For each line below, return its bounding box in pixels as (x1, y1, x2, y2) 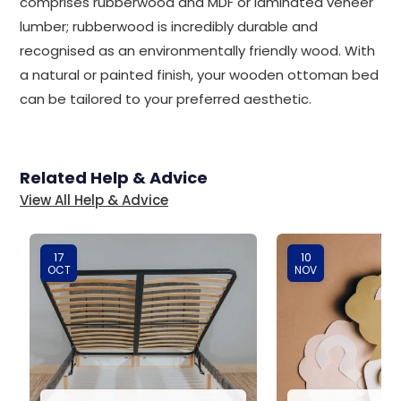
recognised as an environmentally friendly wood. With (20, 41, 375, 60)
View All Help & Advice (20, 191, 168, 209)
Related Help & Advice (20, 166, 208, 189)
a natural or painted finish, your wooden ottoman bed (20, 65, 379, 84)
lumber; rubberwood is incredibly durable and (20, 17, 318, 36)
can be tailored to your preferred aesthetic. (20, 90, 311, 108)
